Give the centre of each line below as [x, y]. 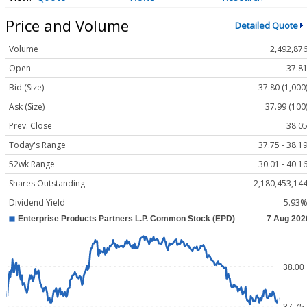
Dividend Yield [37, 203]
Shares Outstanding [47, 184]
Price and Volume [67, 25]
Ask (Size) [27, 107]
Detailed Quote [266, 25]
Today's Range [37, 145]
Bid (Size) [26, 88]
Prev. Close [30, 126]
